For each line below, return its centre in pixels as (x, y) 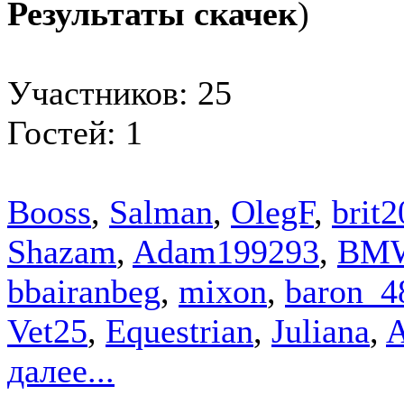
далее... (61, 370)
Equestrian (179, 331)
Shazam (62, 251)
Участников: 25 (119, 92)
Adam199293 (226, 251)
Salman (161, 211)
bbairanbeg (84, 291)
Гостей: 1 (75, 132)
